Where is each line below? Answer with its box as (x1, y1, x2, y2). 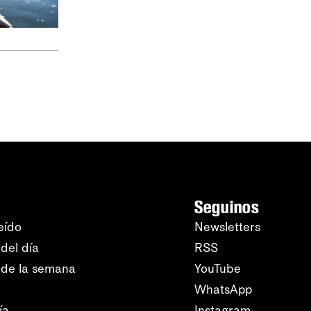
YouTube (194, 261, 241, 276)
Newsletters (194, 219, 260, 235)
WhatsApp (194, 282, 252, 297)
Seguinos (194, 196, 260, 217)
